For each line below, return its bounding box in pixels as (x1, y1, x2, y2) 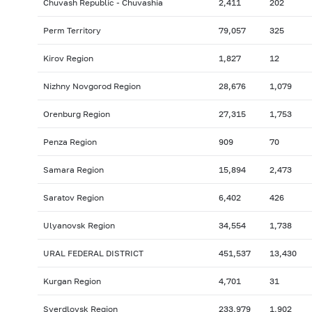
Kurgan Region (42, 276, 101, 287)
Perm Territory (42, 25, 101, 36)
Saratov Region (42, 192, 104, 203)
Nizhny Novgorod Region (42, 81, 141, 92)
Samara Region (42, 164, 104, 175)
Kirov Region (42, 53, 93, 64)
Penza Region (42, 136, 97, 148)
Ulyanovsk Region (42, 220, 115, 231)
